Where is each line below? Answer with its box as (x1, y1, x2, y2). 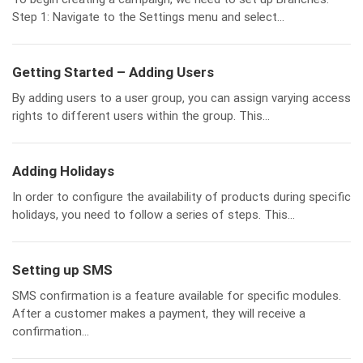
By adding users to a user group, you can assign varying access (12, 91, 351, 105)
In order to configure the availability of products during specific (12, 190, 351, 204)
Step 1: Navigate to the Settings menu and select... (12, 10, 284, 24)
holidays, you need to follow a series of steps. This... (12, 207, 295, 222)
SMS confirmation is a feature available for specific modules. (12, 288, 341, 303)
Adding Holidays (12, 163, 114, 179)
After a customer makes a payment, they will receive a (12, 306, 305, 321)
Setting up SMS (12, 262, 113, 278)
